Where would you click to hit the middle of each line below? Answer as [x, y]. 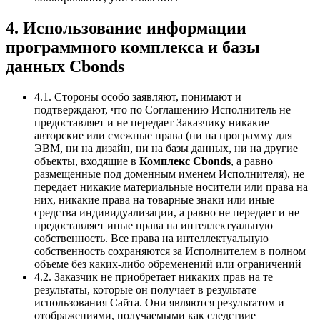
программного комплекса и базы [133, 47]
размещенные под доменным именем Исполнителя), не [169, 174]
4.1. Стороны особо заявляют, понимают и [138, 96]
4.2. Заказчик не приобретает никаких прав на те [154, 276]
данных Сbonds [65, 66]
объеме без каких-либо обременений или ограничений [168, 264]
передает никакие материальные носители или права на [171, 186]
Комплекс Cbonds [185, 161]
